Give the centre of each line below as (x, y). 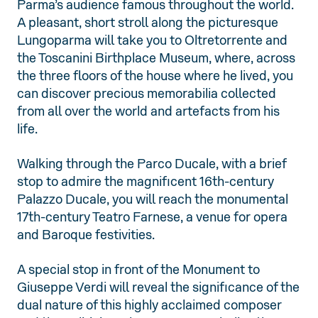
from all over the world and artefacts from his (148, 111)
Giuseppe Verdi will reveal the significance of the (158, 287)
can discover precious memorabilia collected (147, 94)
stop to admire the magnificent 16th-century (146, 182)
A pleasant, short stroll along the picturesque (148, 23)
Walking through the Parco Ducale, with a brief (152, 164)
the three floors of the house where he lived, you (155, 76)
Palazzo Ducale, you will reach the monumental (153, 199)
